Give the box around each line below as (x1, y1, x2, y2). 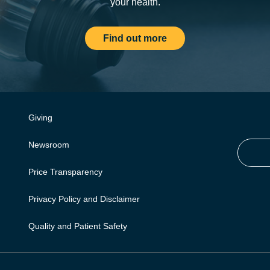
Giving (28, 113, 52, 122)
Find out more (103, 33, 167, 43)
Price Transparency (28, 167, 102, 177)
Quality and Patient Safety (28, 221, 127, 231)
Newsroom (28, 140, 69, 149)
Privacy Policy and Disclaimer (28, 194, 140, 204)
